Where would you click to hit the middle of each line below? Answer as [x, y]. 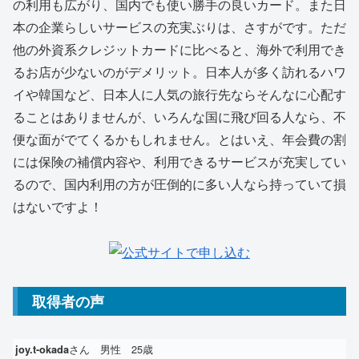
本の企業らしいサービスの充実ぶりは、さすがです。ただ [179, 27]
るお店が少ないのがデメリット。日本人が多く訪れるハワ [179, 72]
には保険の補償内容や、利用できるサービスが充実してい [179, 162]
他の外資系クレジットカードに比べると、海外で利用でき [179, 50]
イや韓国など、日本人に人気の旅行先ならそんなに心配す [179, 95]
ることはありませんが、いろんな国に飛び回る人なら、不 [179, 117]
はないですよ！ [58, 207]
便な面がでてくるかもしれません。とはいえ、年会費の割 [179, 139]
